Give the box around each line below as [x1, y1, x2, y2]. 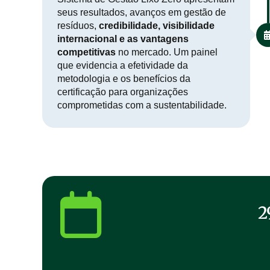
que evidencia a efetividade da [57, 60, 188, 71]
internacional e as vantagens [57, 34, 189, 45]
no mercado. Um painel [116, 47, 218, 58]
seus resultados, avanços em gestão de [57, 7, 226, 18]
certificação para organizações [57, 87, 188, 98]
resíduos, [57, 20, 99, 31]
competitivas [57, 47, 116, 58]
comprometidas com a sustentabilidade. [57, 100, 227, 111]
